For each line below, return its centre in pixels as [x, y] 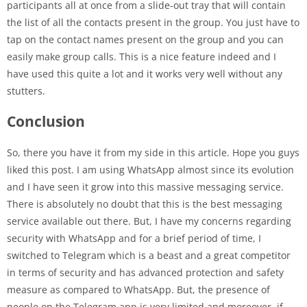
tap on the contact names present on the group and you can [145, 39]
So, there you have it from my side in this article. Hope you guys [153, 152]
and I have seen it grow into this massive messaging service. [145, 186]
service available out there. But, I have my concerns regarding [149, 221]
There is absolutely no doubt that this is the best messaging [145, 204]
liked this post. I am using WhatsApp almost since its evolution [150, 169]
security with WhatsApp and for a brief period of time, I [134, 238]
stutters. [26, 90]
